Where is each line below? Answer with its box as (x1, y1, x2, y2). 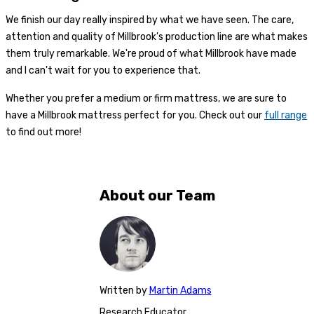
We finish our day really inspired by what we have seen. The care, (6, 13, 294, 26)
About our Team (99, 186, 215, 204)
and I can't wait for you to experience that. (6, 64, 200, 76)
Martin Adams (149, 285, 212, 297)
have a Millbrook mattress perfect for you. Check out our (6, 109, 264, 121)
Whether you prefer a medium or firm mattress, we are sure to (6, 92, 287, 104)
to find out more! (6, 125, 81, 138)
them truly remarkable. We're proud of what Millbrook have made (6, 47, 296, 60)
